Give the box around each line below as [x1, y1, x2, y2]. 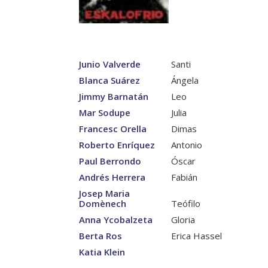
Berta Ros [79, 230, 122, 242]
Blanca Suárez [79, 74, 140, 87]
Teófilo [169, 197, 200, 210]
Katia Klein [79, 246, 125, 258]
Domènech [79, 197, 126, 210]
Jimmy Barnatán [79, 90, 148, 103]
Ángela [169, 74, 199, 87]
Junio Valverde [79, 58, 141, 71]
